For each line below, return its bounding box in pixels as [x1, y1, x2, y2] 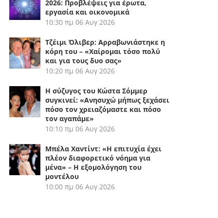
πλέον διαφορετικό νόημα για [45, 153, 151, 163]
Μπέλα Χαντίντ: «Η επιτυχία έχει [45, 144, 162, 153]
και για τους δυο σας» [45, 56, 122, 65]
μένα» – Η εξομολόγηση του [45, 163, 142, 172]
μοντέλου [45, 172, 79, 181]
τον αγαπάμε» [45, 114, 94, 123]
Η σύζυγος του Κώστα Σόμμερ [45, 86, 148, 95]
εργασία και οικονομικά [45, 7, 130, 17]
